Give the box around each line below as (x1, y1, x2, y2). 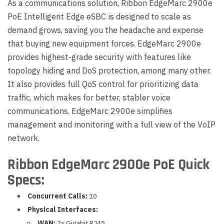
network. (7, 132, 39, 143)
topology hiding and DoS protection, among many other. (7, 65, 211, 75)
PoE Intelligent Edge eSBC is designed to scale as (7, 11, 191, 21)
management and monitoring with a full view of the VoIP (7, 119, 215, 129)
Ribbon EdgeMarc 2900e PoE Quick (7, 155, 209, 174)
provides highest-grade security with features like (7, 51, 191, 62)
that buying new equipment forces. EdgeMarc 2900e (7, 38, 201, 48)
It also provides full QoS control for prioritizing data (7, 78, 198, 89)
